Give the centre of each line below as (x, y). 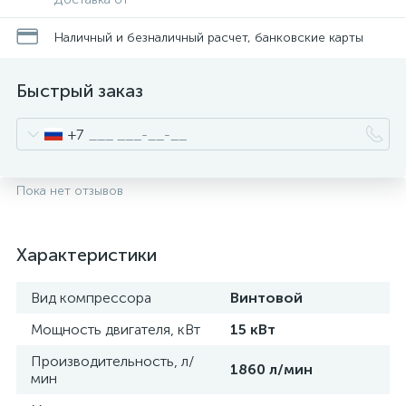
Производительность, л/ (112, 361)
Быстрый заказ (80, 91)
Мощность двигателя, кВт (116, 329)
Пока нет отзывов (70, 191)
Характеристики (87, 255)
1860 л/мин (271, 369)
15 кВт (253, 329)
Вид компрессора (91, 298)
